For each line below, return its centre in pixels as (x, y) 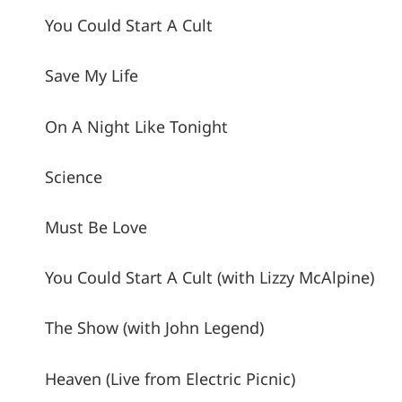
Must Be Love (96, 227)
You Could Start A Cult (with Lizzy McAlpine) (210, 278)
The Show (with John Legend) (154, 328)
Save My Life (92, 76)
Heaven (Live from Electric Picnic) (170, 378)
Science (74, 176)
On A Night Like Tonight (136, 126)
